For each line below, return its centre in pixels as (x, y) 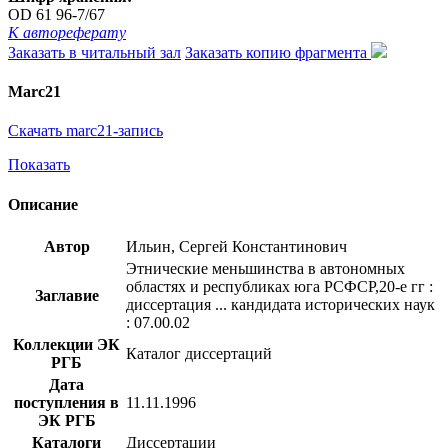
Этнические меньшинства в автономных (265, 268)
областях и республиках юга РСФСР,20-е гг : (279, 286)
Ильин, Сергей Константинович (236, 246)
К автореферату (67, 32)
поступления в (66, 402)
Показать (39, 165)
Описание (43, 204)
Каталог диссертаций (199, 353)
